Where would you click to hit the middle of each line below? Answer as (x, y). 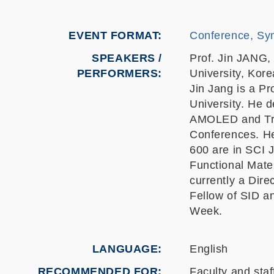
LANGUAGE (125, 249)
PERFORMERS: (119, 73)
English (209, 249)
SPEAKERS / (127, 58)
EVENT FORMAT (113, 35)
